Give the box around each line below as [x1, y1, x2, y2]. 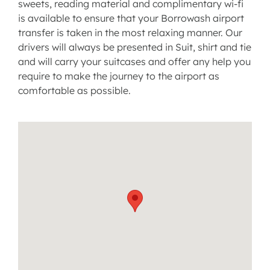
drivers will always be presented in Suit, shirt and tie [17, 41, 251, 54]
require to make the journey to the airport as [17, 70, 219, 83]
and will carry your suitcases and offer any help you [17, 55, 251, 68]
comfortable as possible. [17, 84, 131, 97]
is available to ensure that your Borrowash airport [17, 12, 244, 25]
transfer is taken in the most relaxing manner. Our [17, 27, 242, 39]
